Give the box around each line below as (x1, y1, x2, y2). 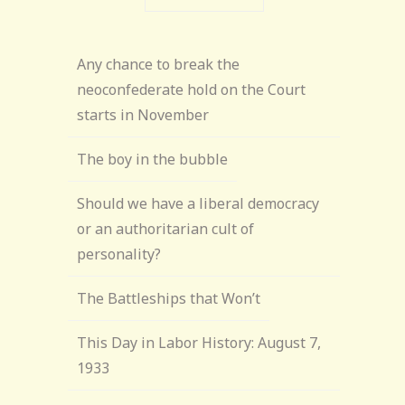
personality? (77, 244, 162, 264)
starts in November (77, 105, 210, 125)
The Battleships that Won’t (77, 288, 261, 308)
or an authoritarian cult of (77, 219, 255, 239)
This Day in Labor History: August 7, (77, 333, 322, 353)
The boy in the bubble (77, 149, 229, 169)
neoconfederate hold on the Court (77, 80, 306, 99)
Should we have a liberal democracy (77, 193, 320, 213)
